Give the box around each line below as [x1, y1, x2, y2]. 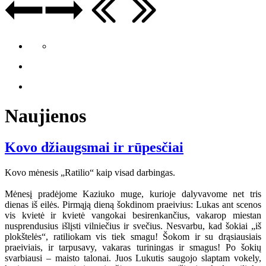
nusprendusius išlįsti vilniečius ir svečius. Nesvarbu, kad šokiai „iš [5, 221, 261, 232]
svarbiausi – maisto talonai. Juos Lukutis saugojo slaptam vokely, [5, 253, 261, 264]
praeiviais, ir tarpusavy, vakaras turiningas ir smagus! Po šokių [5, 242, 261, 253]
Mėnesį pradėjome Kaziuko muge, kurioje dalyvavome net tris [5, 189, 261, 199]
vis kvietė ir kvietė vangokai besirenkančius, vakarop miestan [5, 210, 261, 221]
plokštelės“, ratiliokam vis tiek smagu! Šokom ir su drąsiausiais [5, 232, 261, 242]
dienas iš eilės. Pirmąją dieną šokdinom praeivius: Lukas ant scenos [5, 199, 261, 210]
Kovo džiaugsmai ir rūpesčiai [5, 140, 183, 156]
